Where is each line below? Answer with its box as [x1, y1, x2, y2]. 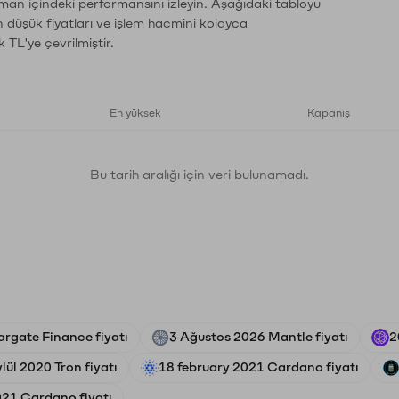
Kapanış [307, 108, 350, 118]
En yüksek [110, 108, 161, 118]
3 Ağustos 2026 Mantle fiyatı [169, 330, 348, 344]
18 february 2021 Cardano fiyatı [159, 361, 359, 374]
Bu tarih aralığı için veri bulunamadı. [90, 168, 309, 182]
